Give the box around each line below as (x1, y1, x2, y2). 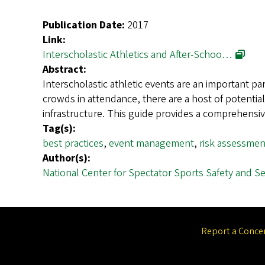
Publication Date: (43, 18, 125, 33)
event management (109, 136, 194, 151)
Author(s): (43, 151, 91, 166)
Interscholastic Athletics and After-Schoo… (43, 47, 232, 63)
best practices (43, 136, 104, 151)
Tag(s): (43, 121, 76, 137)
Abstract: (43, 62, 86, 77)
